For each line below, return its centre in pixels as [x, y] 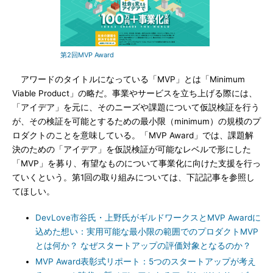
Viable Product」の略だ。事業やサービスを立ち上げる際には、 [135, 93]
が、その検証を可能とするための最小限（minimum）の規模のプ [136, 121]
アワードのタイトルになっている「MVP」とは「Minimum [129, 79]
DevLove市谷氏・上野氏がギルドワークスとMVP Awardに [148, 218]
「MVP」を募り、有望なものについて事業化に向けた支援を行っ [136, 163]
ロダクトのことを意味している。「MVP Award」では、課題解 [133, 135]
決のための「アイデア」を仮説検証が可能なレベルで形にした [132, 149]
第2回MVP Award [87, 55]
